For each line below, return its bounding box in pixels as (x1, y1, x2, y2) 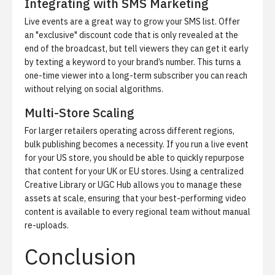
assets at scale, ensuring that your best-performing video (25, 193, 246, 204)
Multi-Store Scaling (25, 104, 134, 121)
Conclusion (25, 242, 136, 271)
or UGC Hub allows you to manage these (86, 179, 242, 190)
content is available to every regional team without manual (25, 206, 250, 217)
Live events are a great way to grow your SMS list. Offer (25, 16, 240, 27)
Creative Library (25, 179, 86, 190)
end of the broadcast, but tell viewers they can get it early (25, 43, 249, 54)
